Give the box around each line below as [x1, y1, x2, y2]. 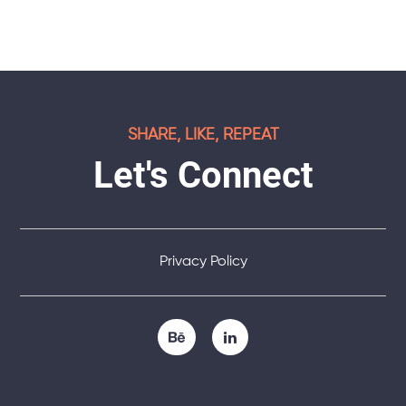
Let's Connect [92, 154, 314, 198]
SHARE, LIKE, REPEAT [127, 127, 279, 144]
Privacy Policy [159, 255, 247, 270]
